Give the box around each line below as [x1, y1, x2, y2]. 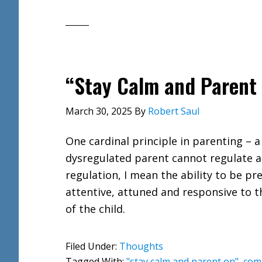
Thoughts [119, 240, 163, 253]
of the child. [65, 202, 125, 216]
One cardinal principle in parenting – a [65, 134, 260, 148]
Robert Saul [148, 105, 199, 118]
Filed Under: [65, 240, 119, 253]
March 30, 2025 [65, 105, 132, 118]
